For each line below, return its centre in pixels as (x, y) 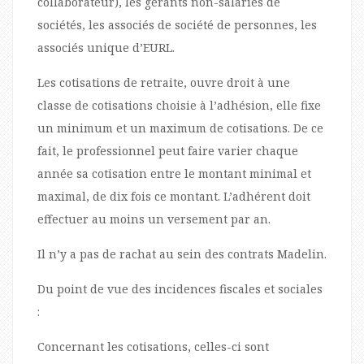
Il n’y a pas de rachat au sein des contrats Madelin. (182, 253)
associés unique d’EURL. (106, 47)
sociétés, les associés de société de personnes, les (177, 24)
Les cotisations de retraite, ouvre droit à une (164, 82)
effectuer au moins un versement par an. (154, 219)
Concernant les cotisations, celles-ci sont (153, 346)
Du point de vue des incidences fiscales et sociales (180, 288)
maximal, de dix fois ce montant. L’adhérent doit (174, 196)
